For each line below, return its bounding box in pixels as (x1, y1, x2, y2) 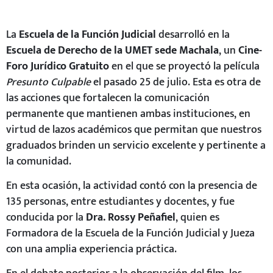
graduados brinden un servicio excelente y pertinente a (6, 136, 266, 154)
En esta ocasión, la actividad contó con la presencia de (6, 177, 257, 195)
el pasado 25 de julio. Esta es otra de (91, 73, 261, 91)
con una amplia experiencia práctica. (6, 240, 177, 258)
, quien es (175, 208, 219, 227)
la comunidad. (6, 152, 71, 170)
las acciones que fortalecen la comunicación (6, 88, 210, 107)
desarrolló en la (156, 25, 230, 43)
